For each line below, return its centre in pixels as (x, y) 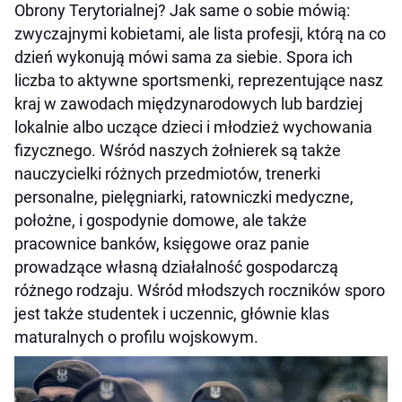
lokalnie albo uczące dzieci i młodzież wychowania (193, 127)
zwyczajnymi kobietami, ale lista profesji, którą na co (200, 34)
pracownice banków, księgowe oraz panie (162, 244)
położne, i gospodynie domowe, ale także (161, 221)
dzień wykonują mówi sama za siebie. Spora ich (184, 57)
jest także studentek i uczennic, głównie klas (172, 314)
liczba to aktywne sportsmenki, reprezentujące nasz (199, 81)
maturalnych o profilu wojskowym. (136, 337)
